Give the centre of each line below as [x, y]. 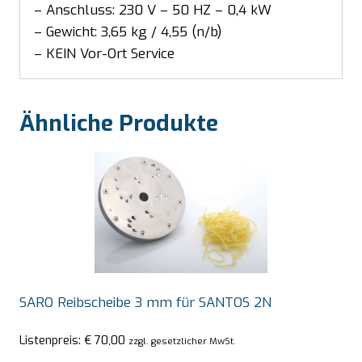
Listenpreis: [52, 340]
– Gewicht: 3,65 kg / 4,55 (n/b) [128, 32]
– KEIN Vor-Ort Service [104, 54]
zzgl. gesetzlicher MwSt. [182, 341]
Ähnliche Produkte [119, 124]
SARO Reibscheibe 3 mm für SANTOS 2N [145, 303]
